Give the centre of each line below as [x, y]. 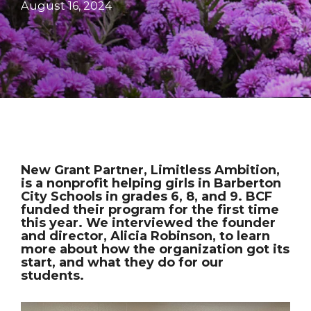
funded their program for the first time [150, 210]
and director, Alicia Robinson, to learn [145, 236]
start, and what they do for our [122, 262]
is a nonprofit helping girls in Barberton [151, 183]
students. [54, 276]
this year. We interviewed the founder [148, 223]
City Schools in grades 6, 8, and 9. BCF [146, 196]
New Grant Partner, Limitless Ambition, [150, 170]
